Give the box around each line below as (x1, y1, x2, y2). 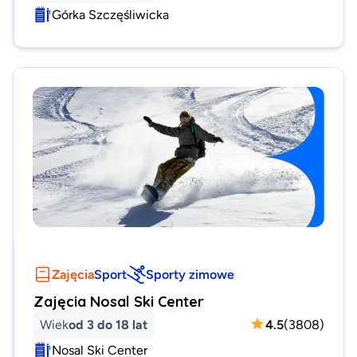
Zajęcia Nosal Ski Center (33, 292, 204, 310)
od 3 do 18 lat (69, 316, 147, 331)
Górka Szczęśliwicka (52, 6, 169, 22)
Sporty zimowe (146, 266, 234, 281)
